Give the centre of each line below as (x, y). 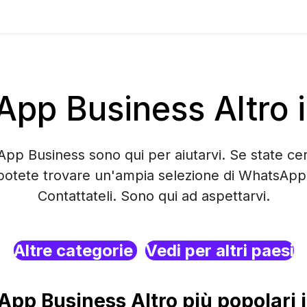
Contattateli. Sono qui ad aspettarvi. (153, 196)
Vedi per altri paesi (219, 250)
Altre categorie (75, 250)
